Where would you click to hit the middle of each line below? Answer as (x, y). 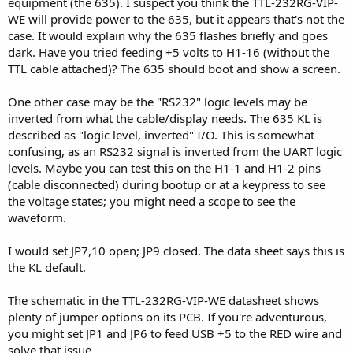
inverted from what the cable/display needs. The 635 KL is (165, 118)
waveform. (37, 217)
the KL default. (47, 267)
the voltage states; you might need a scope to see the (152, 201)
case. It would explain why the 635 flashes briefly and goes (168, 35)
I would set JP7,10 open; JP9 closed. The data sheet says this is (176, 251)
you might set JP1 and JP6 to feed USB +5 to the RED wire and (175, 333)
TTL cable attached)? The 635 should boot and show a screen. (174, 69)
